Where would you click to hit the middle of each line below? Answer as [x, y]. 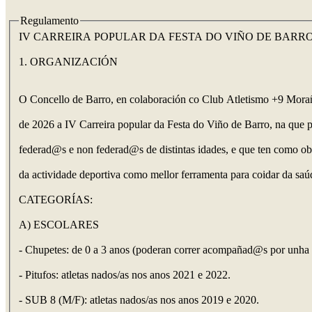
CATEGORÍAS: [56, 200]
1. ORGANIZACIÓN [68, 62]
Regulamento [49, 20]
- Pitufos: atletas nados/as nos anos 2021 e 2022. [125, 275]
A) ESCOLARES [59, 225]
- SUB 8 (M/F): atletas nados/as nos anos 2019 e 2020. [139, 300]
